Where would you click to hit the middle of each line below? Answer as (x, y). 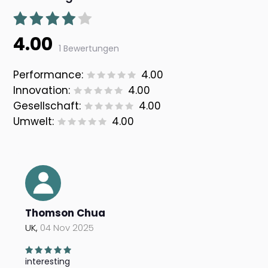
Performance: (48, 75)
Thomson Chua (66, 213)
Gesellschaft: (47, 106)
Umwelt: (34, 122)
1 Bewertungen (89, 49)
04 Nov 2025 (67, 228)
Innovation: (42, 91)
